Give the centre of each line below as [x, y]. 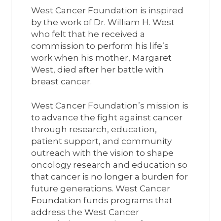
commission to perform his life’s [100, 46]
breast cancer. [62, 81]
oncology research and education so [110, 165]
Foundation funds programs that [102, 200]
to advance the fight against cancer [107, 117]
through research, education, [94, 129]
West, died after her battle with [98, 69]
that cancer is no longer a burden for [110, 176]
